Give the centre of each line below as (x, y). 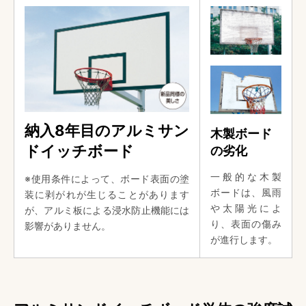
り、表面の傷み (246, 224)
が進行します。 (244, 239)
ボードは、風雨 (246, 192)
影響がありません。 (68, 225)
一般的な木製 (246, 177)
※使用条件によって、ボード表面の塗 (107, 178)
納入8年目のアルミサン (107, 130)
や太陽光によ (246, 208)
